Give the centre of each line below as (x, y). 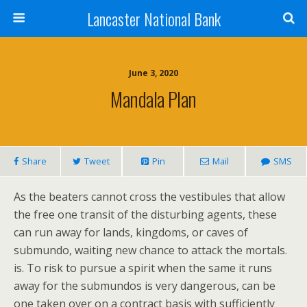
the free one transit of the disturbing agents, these (145, 214)
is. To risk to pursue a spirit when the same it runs (143, 268)
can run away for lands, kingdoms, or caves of (131, 232)
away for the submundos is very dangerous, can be (145, 286)
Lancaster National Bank (153, 19)
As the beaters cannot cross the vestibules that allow (149, 197)
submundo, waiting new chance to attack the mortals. (150, 250)
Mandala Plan (153, 99)
